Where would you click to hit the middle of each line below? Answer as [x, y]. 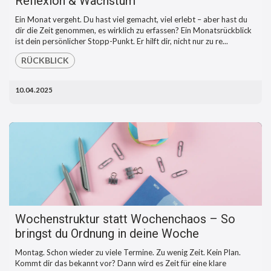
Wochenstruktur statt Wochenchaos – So [125, 219]
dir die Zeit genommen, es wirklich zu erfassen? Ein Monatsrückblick [133, 31]
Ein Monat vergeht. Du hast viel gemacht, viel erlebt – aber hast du [131, 20]
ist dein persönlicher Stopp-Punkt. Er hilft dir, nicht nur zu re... [122, 41]
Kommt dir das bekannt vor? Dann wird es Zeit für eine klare [121, 263]
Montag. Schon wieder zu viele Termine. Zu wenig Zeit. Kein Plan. [128, 252]
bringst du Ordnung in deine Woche [107, 233]
